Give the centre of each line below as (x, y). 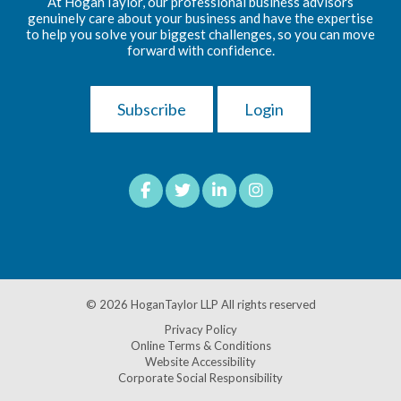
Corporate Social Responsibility (200, 377)
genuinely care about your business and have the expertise (200, 17)
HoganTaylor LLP (174, 304)
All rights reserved (267, 304)
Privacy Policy (200, 329)
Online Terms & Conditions (200, 345)
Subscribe (152, 109)
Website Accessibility (200, 361)
